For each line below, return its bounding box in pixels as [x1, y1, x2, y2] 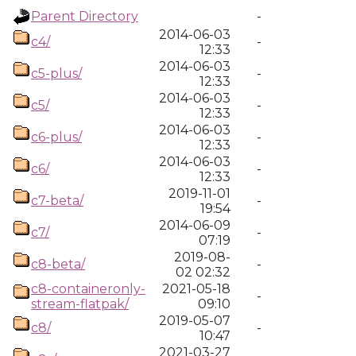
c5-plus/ [31, 66, 82, 81]
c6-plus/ [31, 130, 82, 145]
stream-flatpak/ [31, 296, 129, 311]
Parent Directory [31, 9, 138, 24]
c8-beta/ [31, 257, 85, 272]
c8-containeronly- [31, 281, 145, 296]
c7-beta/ [31, 193, 83, 208]
